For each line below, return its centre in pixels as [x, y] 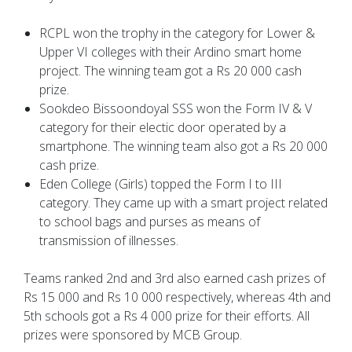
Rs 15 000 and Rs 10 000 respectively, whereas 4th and [177, 297]
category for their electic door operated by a [163, 128]
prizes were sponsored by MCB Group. [133, 335]
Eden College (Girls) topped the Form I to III [161, 184]
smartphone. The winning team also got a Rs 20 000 [183, 147]
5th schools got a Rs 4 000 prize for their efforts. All [167, 316]
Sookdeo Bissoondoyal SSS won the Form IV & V [176, 109]
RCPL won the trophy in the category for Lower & [177, 33]
